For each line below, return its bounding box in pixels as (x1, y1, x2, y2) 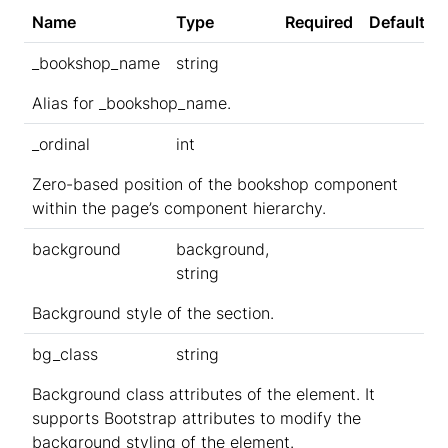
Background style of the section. (32, 303, 274, 324)
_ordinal (32, 134, 90, 155)
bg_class (32, 344, 98, 365)
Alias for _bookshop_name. (32, 93, 231, 114)
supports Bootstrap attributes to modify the (32, 408, 361, 429)
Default (369, 12, 425, 33)
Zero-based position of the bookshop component (32, 174, 398, 195)
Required (285, 12, 353, 33)
